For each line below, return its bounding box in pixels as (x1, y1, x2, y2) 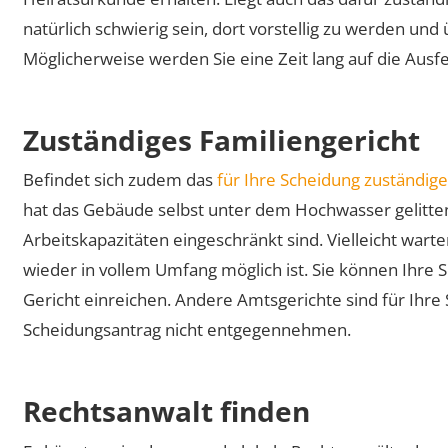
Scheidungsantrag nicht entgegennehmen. (23, 318, 352, 342)
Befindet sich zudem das (23, 168, 218, 192)
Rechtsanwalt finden (23, 392, 311, 431)
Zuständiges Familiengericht (23, 120, 421, 159)
